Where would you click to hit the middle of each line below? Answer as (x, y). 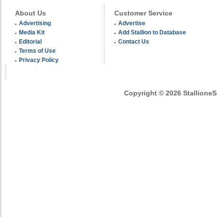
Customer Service (143, 13)
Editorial (30, 41)
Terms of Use (37, 51)
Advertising (35, 23)
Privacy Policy (39, 60)
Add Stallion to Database (152, 32)
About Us (31, 13)
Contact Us (134, 41)
